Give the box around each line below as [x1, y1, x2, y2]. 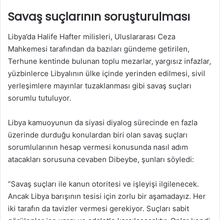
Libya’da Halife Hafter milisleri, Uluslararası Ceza [8, 31, 175, 41]
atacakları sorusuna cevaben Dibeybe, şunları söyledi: [8, 154, 194, 164]
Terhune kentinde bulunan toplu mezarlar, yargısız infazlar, [8, 56, 211, 66]
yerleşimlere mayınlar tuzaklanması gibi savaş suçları [8, 81, 192, 90]
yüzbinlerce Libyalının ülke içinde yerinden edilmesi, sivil [8, 68, 205, 78]
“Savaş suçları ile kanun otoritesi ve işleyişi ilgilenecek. [8, 179, 199, 189]
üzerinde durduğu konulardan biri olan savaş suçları [8, 130, 188, 139]
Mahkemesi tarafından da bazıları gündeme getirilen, [8, 44, 190, 54]
